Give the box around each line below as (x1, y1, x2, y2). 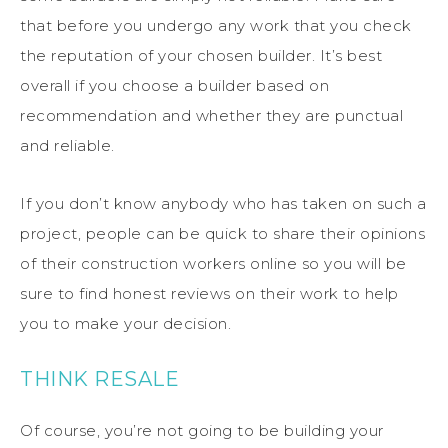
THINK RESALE (20, 366, 179, 391)
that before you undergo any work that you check (20, 15, 412, 35)
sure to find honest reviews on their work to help (20, 283, 399, 303)
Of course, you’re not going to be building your (20, 420, 384, 440)
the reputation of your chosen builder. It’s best (20, 45, 382, 65)
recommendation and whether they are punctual (20, 105, 403, 125)
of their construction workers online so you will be (20, 253, 407, 273)
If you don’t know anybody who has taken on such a (20, 193, 427, 213)
